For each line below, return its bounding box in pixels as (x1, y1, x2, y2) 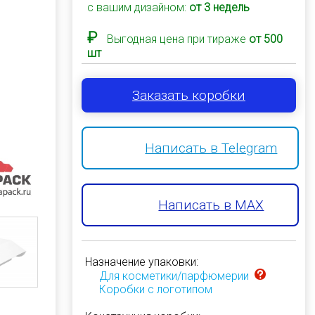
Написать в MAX (158, 197, 264, 213)
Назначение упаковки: (84, 255, 198, 269)
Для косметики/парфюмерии (98, 269, 249, 283)
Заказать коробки (131, 87, 245, 103)
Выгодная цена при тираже (103, 32, 249, 46)
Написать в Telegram (145, 140, 278, 156)
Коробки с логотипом (98, 283, 212, 296)
